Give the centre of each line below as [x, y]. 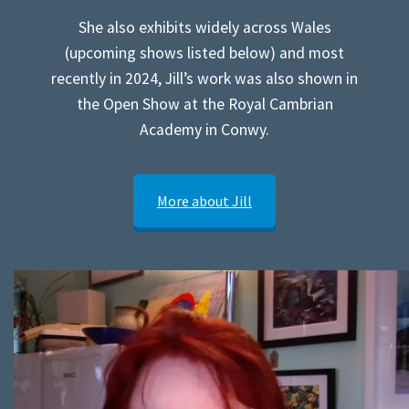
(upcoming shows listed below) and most [204, 52]
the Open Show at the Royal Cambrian [204, 104]
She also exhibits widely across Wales [204, 27]
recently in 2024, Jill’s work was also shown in [204, 78]
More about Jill [204, 200]
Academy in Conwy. [204, 129]
